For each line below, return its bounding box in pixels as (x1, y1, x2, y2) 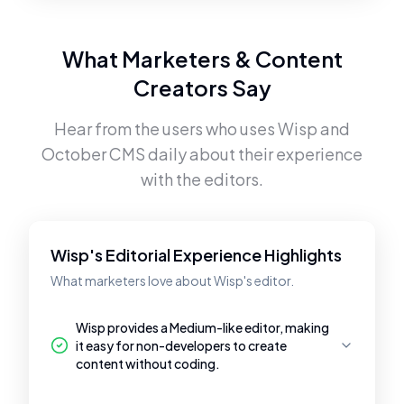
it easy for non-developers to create (76, 337, 287, 353)
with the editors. (141, 169, 263, 189)
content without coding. (76, 355, 220, 372)
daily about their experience (145, 143, 363, 164)
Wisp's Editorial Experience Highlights (50, 244, 342, 265)
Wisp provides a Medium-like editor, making (76, 319, 329, 335)
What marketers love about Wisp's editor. (50, 272, 294, 289)
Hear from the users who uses (54, 118, 278, 139)
